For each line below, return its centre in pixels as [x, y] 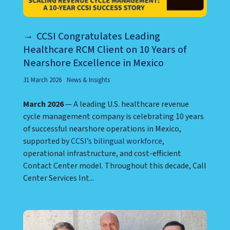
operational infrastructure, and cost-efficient [102, 153]
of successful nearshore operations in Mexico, [102, 129]
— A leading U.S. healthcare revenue [126, 104]
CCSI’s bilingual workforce [117, 141]
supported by [47, 141]
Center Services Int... [59, 178]
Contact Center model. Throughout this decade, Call [115, 166]
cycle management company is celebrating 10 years [113, 116]
